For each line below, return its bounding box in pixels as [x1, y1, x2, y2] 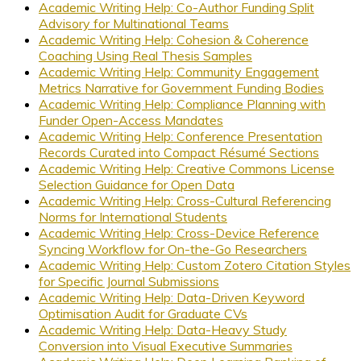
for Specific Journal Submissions [39, 272, 219, 289]
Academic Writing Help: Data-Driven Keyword [39, 288, 305, 305]
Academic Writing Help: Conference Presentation [39, 127, 322, 144]
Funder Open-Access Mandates [39, 111, 223, 128]
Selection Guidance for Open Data [39, 176, 234, 193]
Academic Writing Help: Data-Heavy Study [39, 321, 287, 338]
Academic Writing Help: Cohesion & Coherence [39, 31, 309, 48]
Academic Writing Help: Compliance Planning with [39, 95, 326, 112]
